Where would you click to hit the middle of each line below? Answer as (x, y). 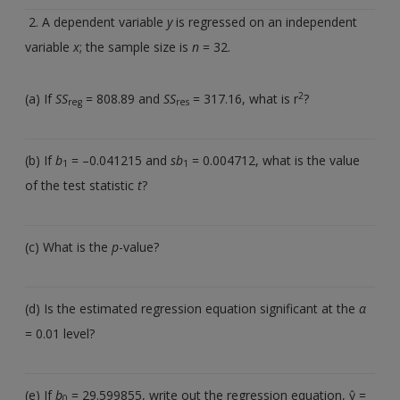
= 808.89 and (123, 98)
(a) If (41, 98)
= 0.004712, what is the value (275, 160)
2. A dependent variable (96, 21)
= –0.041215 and (120, 160)
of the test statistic (80, 185)
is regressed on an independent (265, 21)
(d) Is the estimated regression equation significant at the (192, 308)
